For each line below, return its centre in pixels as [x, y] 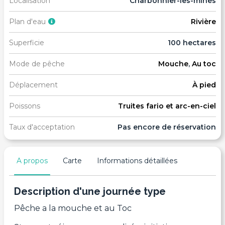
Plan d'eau [27, 21]
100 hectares [192, 42]
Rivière [203, 21]
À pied [204, 85]
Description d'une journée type [90, 191]
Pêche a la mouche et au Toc [73, 208]
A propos [32, 160]
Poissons [25, 106]
